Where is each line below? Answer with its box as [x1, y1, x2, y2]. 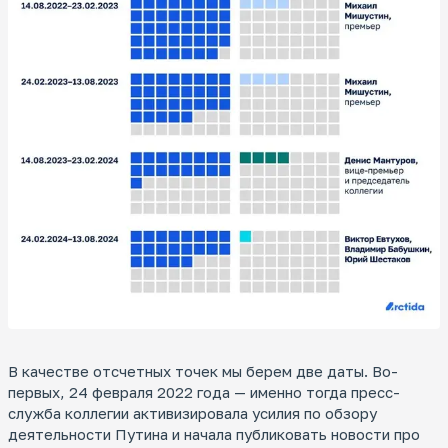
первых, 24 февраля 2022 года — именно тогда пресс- [8, 383, 400, 402]
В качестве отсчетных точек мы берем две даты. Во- [8, 362, 398, 381]
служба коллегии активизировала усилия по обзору [8, 404, 377, 423]
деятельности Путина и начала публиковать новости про [8, 425, 420, 444]
